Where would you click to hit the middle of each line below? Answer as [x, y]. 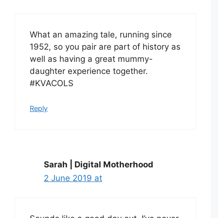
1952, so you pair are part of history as [105, 47]
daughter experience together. [89, 71]
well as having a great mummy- [91, 59]
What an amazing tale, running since [101, 35]
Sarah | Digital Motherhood [99, 164]
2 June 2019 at [73, 178]
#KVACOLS [52, 83]
